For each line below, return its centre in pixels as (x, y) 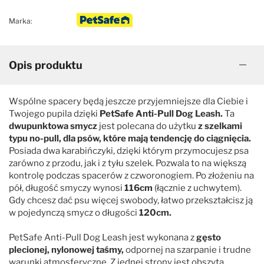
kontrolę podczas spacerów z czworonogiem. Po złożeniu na (131, 175)
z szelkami (220, 126)
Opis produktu (46, 65)
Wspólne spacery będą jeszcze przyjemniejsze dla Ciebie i (128, 101)
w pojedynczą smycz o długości (74, 212)
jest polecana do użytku (148, 126)
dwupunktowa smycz (53, 126)
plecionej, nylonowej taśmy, (67, 250)
